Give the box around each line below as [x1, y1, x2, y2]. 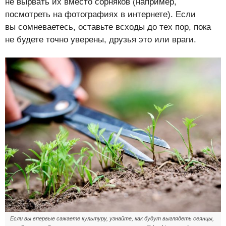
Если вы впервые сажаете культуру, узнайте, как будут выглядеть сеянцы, [10, 215, 214, 221]
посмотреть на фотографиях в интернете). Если [5, 9, 196, 19]
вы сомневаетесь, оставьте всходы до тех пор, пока [5, 22, 211, 32]
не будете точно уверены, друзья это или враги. [5, 34, 196, 44]
